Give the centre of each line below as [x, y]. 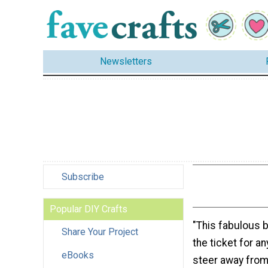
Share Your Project [100, 232]
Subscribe [83, 176]
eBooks [78, 255]
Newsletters [126, 62]
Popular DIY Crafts [89, 209]
